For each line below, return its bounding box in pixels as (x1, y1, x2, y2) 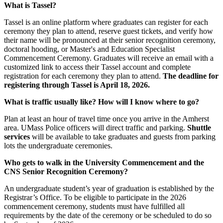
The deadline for (163, 72, 219, 81)
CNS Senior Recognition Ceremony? (4, 167, 130, 176)
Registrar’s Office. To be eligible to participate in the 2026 (4, 193, 186, 202)
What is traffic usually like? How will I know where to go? (4, 98, 199, 107)
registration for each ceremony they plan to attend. (4, 72, 163, 81)
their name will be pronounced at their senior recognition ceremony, (4, 36, 216, 45)
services (4, 132, 30, 141)
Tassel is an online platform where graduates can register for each (4, 18, 208, 27)
